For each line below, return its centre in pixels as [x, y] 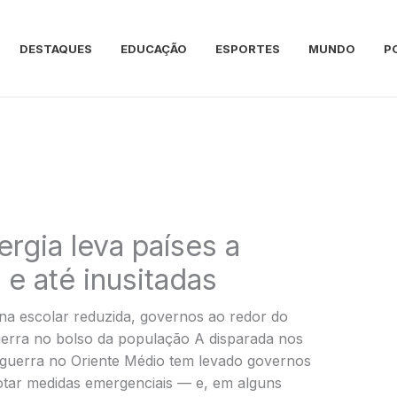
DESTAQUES [56, 48]
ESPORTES [248, 48]
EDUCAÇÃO [154, 48]
